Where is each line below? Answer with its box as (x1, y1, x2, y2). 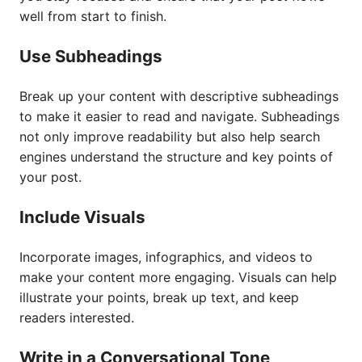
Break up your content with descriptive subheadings (19, 88, 339, 104)
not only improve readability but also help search (19, 128, 320, 145)
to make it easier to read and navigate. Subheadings (19, 108, 339, 124)
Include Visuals (19, 207, 145, 227)
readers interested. (19, 309, 134, 326)
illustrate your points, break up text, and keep (19, 289, 299, 305)
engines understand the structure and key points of (19, 149, 333, 165)
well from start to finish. (19, 8, 166, 24)
